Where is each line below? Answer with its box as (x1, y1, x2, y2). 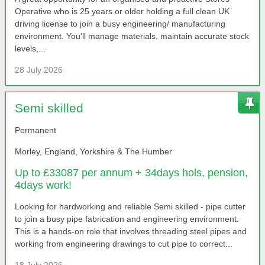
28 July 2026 (14, 65, 63, 75)
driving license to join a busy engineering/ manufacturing (14, 19, 225, 29)
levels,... (14, 44, 46, 54)
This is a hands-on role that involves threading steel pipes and (14, 227, 247, 237)
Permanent (14, 125, 56, 135)
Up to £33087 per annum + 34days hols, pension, (14, 167, 248, 179)
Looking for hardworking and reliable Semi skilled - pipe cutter (14, 202, 245, 212)
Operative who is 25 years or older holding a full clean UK (14, 7, 230, 17)
